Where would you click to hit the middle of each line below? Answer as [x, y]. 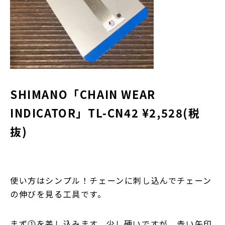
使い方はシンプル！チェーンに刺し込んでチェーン [111, 180]
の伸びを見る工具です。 [58, 194]
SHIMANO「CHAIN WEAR [83, 94]
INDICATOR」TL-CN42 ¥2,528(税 [105, 113]
